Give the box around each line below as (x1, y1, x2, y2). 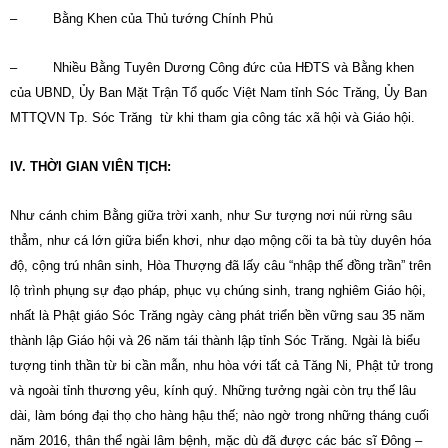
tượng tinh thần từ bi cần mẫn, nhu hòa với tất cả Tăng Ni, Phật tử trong (10, 358, 433, 373)
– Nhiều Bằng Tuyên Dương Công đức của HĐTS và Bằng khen (10, 60, 414, 75)
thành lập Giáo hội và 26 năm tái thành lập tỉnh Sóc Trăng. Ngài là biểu (10, 333, 420, 348)
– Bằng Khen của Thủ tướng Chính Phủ (10, 11, 273, 26)
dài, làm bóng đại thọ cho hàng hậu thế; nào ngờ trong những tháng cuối (10, 408, 429, 423)
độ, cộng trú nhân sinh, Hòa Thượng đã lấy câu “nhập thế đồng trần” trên (10, 258, 431, 273)
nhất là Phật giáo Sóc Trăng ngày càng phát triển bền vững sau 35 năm (10, 308, 425, 323)
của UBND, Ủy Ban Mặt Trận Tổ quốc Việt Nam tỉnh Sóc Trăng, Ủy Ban (10, 85, 427, 100)
